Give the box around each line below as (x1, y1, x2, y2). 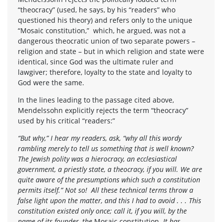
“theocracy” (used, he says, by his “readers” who (18, 4, 175, 14)
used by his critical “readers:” (18, 115, 115, 125)
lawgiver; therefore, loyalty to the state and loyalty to (18, 67, 192, 77)
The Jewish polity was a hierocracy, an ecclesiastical (18, 154, 177, 164)
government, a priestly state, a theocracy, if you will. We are (18, 164, 202, 174)
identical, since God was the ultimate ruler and (18, 56, 173, 66)
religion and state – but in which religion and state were (18, 46, 204, 56)
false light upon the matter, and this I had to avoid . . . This (18, 195, 201, 205)
